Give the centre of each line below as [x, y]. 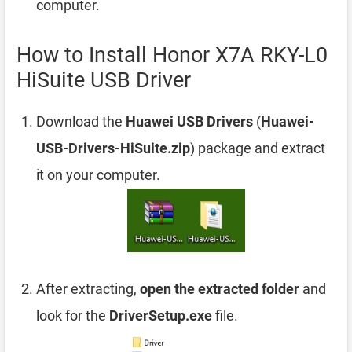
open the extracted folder [220, 288]
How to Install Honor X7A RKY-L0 [172, 55]
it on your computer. [98, 174]
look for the [73, 315]
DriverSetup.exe [161, 315]
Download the [81, 121]
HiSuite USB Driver [104, 80]
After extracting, [88, 288]
